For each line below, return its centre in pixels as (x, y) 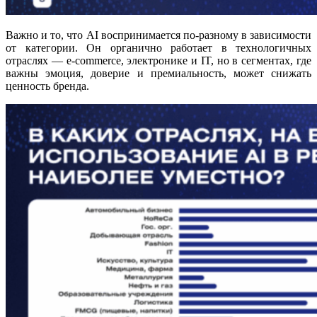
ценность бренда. (47, 86)
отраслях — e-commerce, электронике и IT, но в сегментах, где (158, 60)
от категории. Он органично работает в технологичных (158, 47)
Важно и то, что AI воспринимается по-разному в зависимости (158, 35)
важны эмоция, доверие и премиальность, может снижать (158, 73)
